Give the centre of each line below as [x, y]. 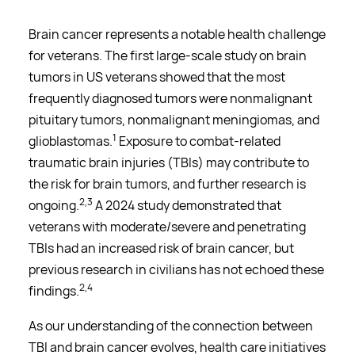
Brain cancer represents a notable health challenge [177, 34]
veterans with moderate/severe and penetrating [167, 226]
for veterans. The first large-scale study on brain [168, 55]
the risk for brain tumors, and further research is [167, 183]
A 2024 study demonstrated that [187, 205]
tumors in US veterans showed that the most [157, 76]
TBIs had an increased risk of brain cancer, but [161, 248]
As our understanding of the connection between [171, 325]
